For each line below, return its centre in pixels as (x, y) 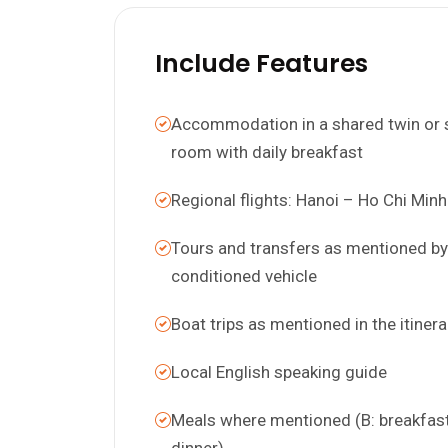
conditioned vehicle (244, 275)
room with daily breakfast (267, 151)
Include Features (261, 63)
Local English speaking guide (279, 371)
